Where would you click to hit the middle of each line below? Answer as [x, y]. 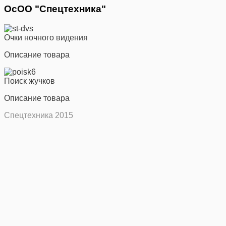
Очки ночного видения [46, 37]
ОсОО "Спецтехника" [55, 9]
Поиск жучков [30, 81]
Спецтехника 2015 [39, 115]
